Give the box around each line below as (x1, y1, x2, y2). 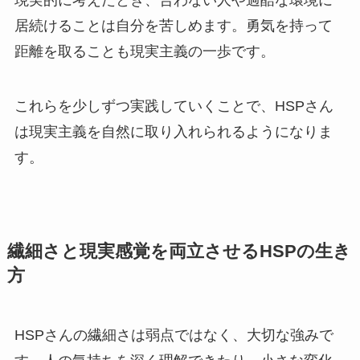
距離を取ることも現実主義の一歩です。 (14, 43, 275, 60)
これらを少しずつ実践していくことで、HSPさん (14, 98, 333, 115)
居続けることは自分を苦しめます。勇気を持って (14, 18, 333, 35)
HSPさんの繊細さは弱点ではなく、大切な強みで (14, 327, 333, 344)
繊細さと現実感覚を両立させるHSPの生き (6, 242, 351, 262)
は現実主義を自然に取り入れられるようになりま (14, 124, 333, 141)
